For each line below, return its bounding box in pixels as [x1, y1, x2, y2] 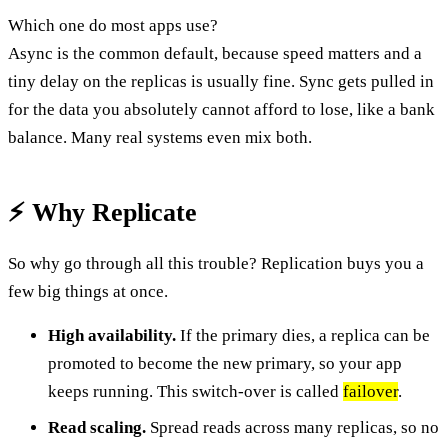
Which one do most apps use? [8, 15, 218, 35]
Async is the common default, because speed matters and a [8, 43, 422, 63]
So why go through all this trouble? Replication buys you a [8, 253, 424, 273]
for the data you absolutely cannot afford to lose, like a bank [8, 99, 435, 119]
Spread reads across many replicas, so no [146, 417, 439, 437]
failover [343, 381, 398, 401]
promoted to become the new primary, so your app [48, 353, 402, 373]
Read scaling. [48, 417, 146, 437]
